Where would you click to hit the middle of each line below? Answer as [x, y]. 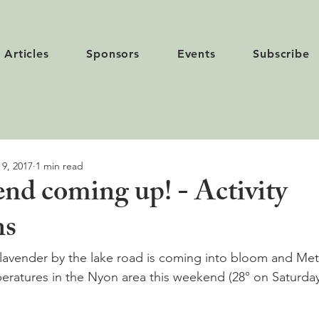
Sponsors [113, 54]
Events [196, 54]
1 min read [59, 166]
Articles [27, 54]
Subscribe [281, 54]
